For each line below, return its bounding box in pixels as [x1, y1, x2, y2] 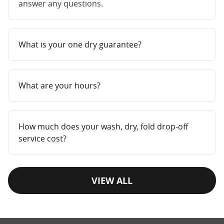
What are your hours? [18, 79, 100, 91]
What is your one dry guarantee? [18, 38, 141, 50]
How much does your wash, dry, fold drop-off [18, 120, 188, 132]
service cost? [18, 132, 66, 144]
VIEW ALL [91, 174, 132, 186]
